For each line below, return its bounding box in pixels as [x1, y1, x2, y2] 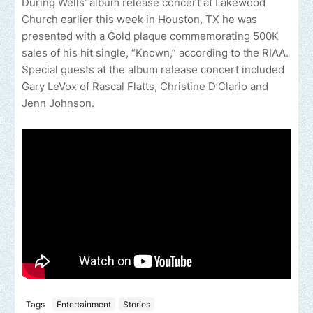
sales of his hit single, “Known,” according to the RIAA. [22, 45, 289, 59]
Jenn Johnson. [22, 96, 94, 110]
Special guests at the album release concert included [22, 62, 284, 76]
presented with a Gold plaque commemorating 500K [22, 29, 279, 43]
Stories [123, 298, 150, 310]
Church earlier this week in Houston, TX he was [22, 12, 257, 26]
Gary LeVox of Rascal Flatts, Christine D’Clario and [22, 79, 268, 93]
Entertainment [57, 298, 111, 310]
